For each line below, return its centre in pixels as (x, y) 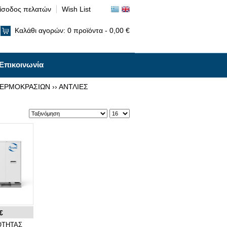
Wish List (76, 9)
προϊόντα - (91, 30)
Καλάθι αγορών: (41, 30)
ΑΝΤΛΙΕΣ (73, 87)
